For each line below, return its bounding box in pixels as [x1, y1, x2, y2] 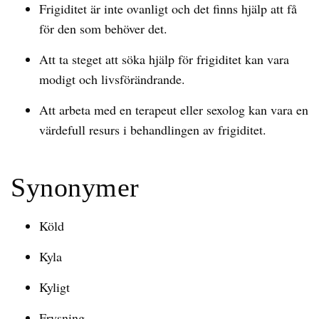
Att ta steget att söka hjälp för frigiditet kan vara [39, 51, 289, 68]
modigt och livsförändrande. [39, 70, 185, 88]
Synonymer [11, 172, 140, 202]
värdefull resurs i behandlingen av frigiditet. [39, 121, 266, 138]
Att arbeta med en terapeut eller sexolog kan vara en [39, 101, 308, 118]
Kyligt [39, 278, 70, 296]
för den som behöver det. [39, 20, 167, 37]
